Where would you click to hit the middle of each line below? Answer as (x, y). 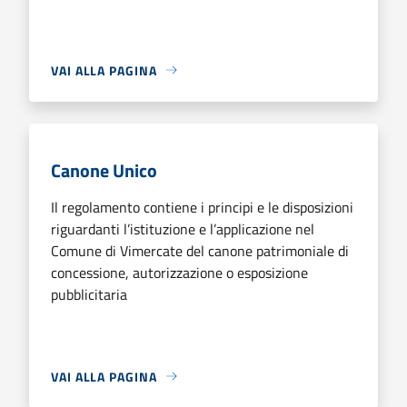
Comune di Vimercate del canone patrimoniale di (200, 250)
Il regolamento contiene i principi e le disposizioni (202, 207)
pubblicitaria (89, 294)
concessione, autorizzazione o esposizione (179, 272)
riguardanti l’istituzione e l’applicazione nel (183, 228)
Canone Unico (104, 170)
